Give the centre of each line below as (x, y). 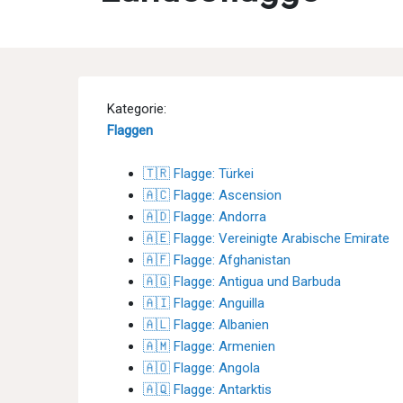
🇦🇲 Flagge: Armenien (209, 346)
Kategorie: (137, 109)
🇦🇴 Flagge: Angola (201, 368)
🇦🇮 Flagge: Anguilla (204, 303)
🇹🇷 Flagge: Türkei (198, 174)
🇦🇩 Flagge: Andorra (205, 217)
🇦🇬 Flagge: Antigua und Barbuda (242, 282)
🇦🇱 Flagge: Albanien (206, 325)
